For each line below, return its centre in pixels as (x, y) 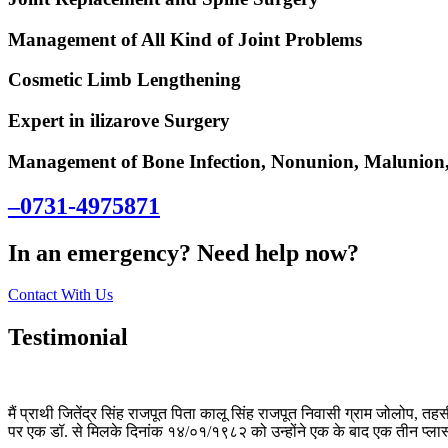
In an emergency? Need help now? (183, 252)
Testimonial (68, 337)
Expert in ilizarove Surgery (119, 120)
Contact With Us (60, 295)
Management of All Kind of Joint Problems (185, 39)
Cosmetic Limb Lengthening (124, 80)
